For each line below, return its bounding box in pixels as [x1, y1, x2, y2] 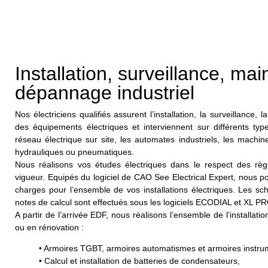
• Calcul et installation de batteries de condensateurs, [39, 256, 240, 266]
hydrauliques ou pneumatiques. [15, 147, 134, 157]
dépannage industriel [15, 81, 194, 103]
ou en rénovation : [15, 222, 84, 232]
